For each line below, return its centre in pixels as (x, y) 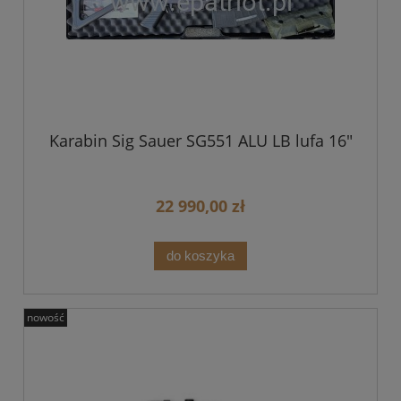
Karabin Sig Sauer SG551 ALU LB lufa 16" (200, 141)
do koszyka (200, 256)
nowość (46, 318)
